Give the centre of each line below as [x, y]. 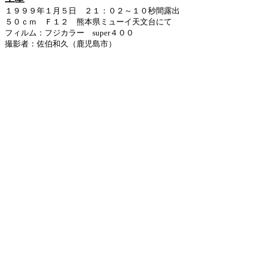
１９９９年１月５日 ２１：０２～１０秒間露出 [92, 11]
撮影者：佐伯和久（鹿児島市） [61, 44]
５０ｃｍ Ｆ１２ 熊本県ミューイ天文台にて [88, 22]
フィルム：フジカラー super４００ [69, 33]
